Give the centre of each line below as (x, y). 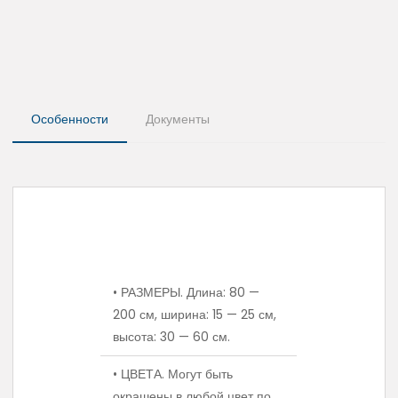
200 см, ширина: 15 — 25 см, (195, 315)
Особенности (70, 119)
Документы (178, 119)
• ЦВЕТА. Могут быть (173, 374)
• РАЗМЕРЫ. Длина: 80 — (187, 293)
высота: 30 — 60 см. (172, 337)
